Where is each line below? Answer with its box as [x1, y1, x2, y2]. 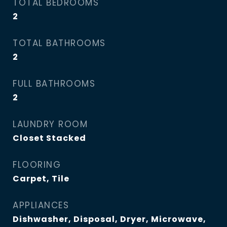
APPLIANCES [13, 199, 69, 211]
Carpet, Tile [13, 173, 69, 184]
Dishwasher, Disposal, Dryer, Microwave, [13, 213, 206, 225]
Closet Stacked [13, 132, 86, 144]
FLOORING [13, 159, 61, 171]
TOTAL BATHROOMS [13, 37, 106, 49]
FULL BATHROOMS [13, 78, 95, 90]
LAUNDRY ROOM [13, 118, 88, 130]
